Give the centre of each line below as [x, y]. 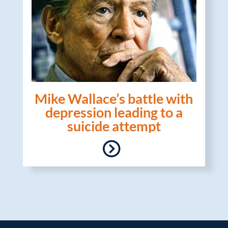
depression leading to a [114, 112]
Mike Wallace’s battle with [114, 98]
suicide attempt [114, 126]
